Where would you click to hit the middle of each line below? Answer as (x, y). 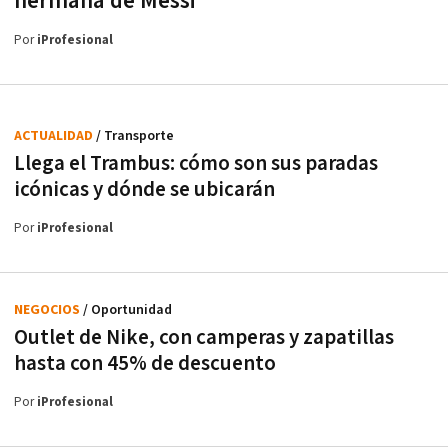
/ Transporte (135, 135)
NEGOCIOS (48, 309)
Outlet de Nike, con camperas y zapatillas (204, 337)
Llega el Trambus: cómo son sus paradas (196, 163)
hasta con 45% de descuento (145, 363)
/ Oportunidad (127, 309)
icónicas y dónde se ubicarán (144, 189)
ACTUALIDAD (55, 135)
